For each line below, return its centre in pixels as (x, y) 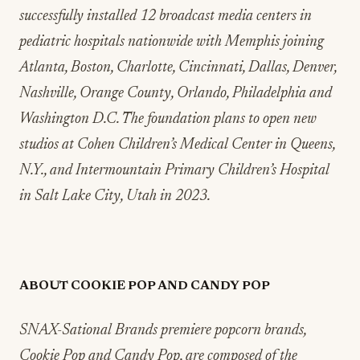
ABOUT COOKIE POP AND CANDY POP (145, 286)
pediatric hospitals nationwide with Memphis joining (172, 42)
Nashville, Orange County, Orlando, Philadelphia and (176, 94)
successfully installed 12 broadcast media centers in (166, 16)
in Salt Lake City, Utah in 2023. (115, 196)
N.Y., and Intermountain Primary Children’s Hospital (174, 171)
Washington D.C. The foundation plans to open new (168, 119)
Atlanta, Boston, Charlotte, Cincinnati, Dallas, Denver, (178, 68)
